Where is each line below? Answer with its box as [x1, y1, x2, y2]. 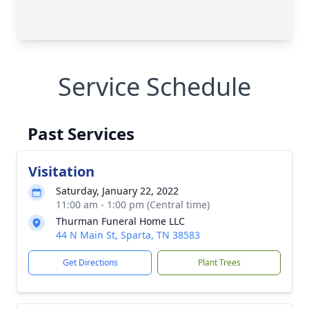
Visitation [28, 162, 94, 181]
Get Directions [62, 257, 118, 268]
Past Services [28, 122, 134, 145]
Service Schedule [58, 70, 251, 103]
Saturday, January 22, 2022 [56, 184, 179, 197]
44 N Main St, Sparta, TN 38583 [56, 228, 200, 241]
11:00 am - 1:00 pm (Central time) [56, 198, 210, 211]
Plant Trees [197, 257, 241, 268]
